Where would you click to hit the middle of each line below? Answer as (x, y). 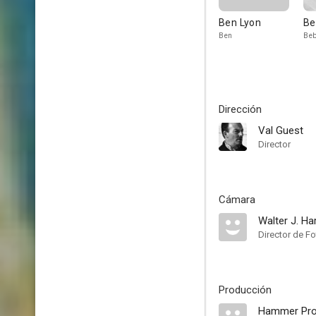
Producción (245, 290)
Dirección (240, 109)
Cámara (237, 200)
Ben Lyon (240, 23)
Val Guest (281, 130)
